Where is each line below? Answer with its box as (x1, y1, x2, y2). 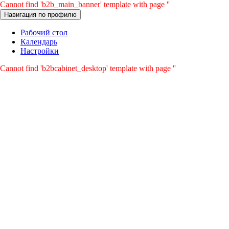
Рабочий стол (20, 28, 67, 37)
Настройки (20, 47, 59, 55)
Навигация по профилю (4, 11, 77, 18)
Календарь (20, 37, 57, 46)
